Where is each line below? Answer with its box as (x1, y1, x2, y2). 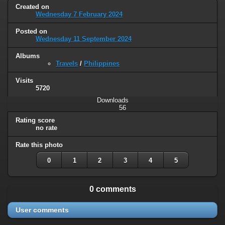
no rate (36, 124, 57, 132)
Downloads (96, 96, 129, 104)
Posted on (16, 27, 47, 35)
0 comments (89, 184, 136, 193)
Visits (16, 76, 33, 84)
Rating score (16, 116, 55, 124)
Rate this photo (16, 141, 63, 149)
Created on (16, 3, 49, 11)
